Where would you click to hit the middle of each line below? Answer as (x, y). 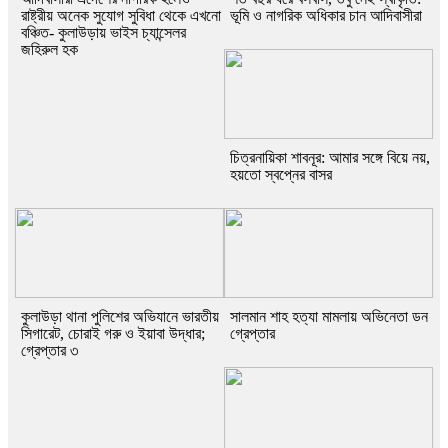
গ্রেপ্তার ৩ (49, 351)
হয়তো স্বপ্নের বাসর (281, 175)
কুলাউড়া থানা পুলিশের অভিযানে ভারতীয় (120, 317)
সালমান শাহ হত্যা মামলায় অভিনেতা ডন (329, 317)
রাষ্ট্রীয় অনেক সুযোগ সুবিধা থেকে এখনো (121, 16)
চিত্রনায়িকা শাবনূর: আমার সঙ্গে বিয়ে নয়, (330, 158)
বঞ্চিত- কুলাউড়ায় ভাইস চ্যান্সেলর (103, 33)
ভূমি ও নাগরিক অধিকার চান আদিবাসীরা (326, 16)
